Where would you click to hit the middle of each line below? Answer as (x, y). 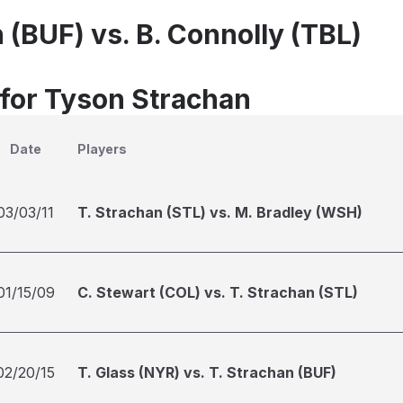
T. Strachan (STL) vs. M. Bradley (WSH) (220, 212)
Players (102, 149)
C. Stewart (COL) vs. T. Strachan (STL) (218, 292)
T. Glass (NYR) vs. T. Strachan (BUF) (207, 372)
